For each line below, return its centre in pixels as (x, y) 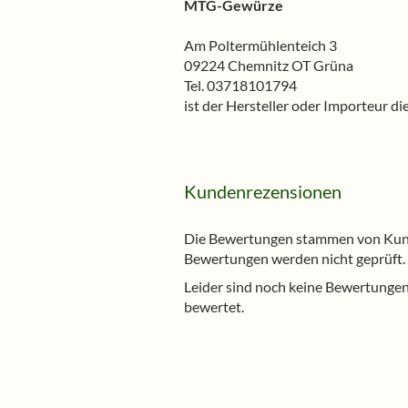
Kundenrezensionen (263, 191)
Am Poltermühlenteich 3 (260, 45)
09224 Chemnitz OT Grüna (269, 65)
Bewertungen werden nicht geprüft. (295, 258)
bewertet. (214, 306)
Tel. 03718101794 (240, 85)
